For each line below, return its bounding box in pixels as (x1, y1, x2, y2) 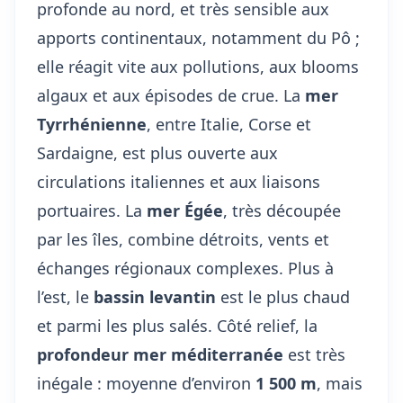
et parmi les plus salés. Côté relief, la (37, 315, 318, 336)
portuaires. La (37, 200, 147, 221)
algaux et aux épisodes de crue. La (37, 85, 305, 106)
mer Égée (147, 200, 223, 221)
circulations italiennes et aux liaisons (37, 171, 320, 193)
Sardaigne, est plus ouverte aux (37, 142, 278, 164)
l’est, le (37, 286, 94, 308)
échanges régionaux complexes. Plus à (37, 257, 334, 279)
